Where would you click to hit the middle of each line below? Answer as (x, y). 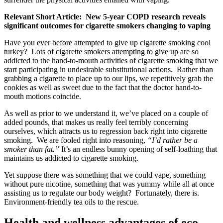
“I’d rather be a (172, 140)
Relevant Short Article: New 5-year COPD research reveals (105, 16)
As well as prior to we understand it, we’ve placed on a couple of (106, 113)
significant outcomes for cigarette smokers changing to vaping (107, 25)
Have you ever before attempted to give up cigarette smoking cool (107, 42)
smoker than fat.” (32, 149)
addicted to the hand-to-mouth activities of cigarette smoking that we (111, 60)
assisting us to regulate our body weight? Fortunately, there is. (103, 193)
